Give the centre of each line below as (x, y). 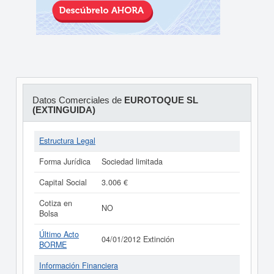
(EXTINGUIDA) (64, 110)
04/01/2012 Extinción (138, 239)
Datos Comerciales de (78, 100)
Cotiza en (56, 203)
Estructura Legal (67, 141)
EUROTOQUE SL (161, 100)
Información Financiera (79, 265)
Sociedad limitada (132, 161)
